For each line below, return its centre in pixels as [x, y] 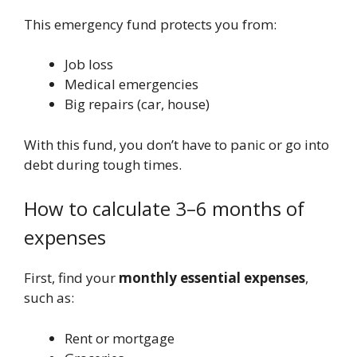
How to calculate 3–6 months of [164, 209]
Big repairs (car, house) [137, 104]
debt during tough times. [103, 164]
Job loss [89, 65]
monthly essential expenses [212, 278]
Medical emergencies [131, 84]
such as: [49, 298]
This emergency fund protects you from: [150, 24]
